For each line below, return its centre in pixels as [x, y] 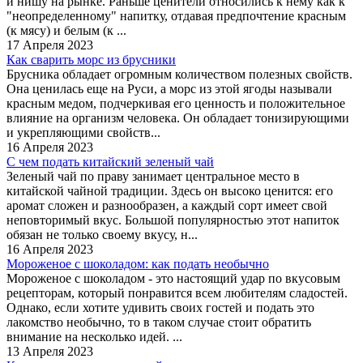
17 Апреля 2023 [50, 45]
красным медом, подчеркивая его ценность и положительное [176, 103]
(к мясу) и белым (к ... [66, 30]
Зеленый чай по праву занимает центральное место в [153, 176]
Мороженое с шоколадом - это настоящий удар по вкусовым [173, 278]
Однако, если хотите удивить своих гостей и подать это [160, 307]
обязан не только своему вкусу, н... [102, 234]
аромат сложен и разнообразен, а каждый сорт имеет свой [167, 205]
